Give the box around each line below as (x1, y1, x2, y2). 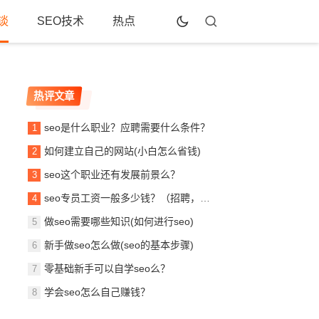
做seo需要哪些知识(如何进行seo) (44, 216, 194, 227)
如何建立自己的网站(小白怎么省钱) (44, 145, 202, 157)
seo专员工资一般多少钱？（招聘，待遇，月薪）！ (44, 192, 201, 204)
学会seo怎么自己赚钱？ (44, 286, 151, 298)
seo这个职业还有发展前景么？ (44, 169, 181, 180)
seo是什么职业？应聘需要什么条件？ (44, 122, 211, 133)
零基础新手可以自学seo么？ (44, 263, 171, 274)
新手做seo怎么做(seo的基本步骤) (44, 239, 194, 251)
